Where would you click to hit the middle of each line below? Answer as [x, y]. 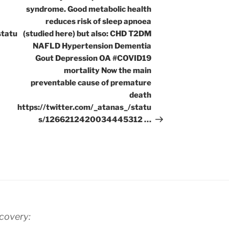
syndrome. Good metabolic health [89, 9]
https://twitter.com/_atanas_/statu [85, 108]
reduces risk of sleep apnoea [99, 22]
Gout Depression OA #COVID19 [94, 59]
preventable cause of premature [91, 83]
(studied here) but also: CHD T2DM [87, 34]
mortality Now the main [108, 71]
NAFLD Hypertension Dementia [92, 46]
